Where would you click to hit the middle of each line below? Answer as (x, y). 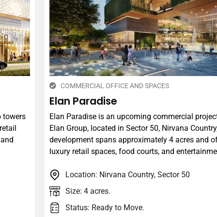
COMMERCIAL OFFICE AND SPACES (115, 85)
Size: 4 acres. (88, 191)
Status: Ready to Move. (105, 208)
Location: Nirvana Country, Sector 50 (127, 175)
